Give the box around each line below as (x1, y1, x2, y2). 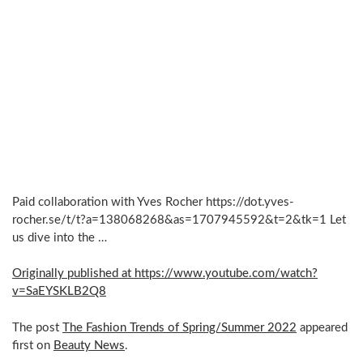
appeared (297, 321, 348, 334)
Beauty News (53, 339, 125, 352)
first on (12, 339, 53, 352)
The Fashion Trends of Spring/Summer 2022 (62, 321, 297, 334)
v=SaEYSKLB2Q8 (12, 285, 106, 298)
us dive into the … (12, 232, 107, 245)
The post (12, 321, 62, 334)
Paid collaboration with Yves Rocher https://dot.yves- (12, 196, 294, 209)
